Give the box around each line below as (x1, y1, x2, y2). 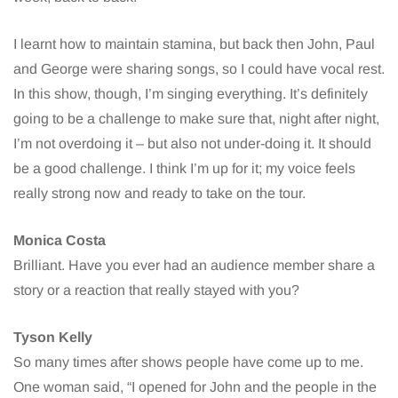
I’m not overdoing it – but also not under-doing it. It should (13, 136, 371, 152)
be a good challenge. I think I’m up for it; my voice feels (13, 161, 355, 177)
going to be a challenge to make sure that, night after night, (13, 111, 379, 127)
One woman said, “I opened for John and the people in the (13, 379, 377, 395)
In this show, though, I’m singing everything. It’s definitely (13, 86, 368, 102)
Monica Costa (13, 233, 106, 249)
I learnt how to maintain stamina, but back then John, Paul (13, 36, 375, 52)
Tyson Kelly (13, 330, 92, 346)
